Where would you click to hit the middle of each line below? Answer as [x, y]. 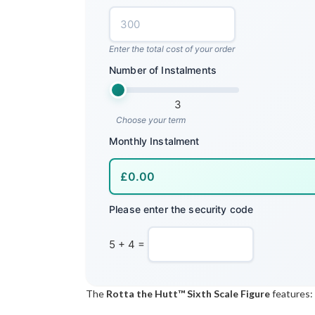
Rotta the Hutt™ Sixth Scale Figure [189, 294]
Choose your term [151, 120]
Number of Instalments [163, 70]
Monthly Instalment [154, 141]
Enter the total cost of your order [172, 49]
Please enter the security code [181, 210]
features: [292, 294]
